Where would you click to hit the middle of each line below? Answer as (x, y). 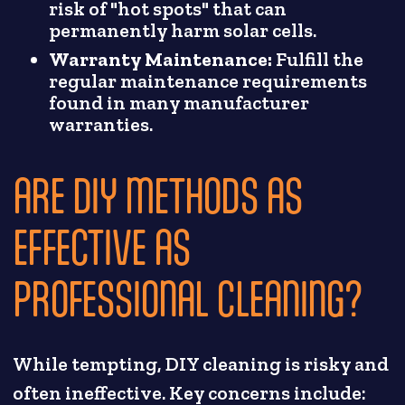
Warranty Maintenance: (161, 60)
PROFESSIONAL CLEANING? (188, 297)
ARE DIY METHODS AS (157, 194)
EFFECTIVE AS (102, 246)
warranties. (101, 125)
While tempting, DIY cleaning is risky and (201, 364)
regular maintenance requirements (208, 82)
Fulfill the (318, 60)
